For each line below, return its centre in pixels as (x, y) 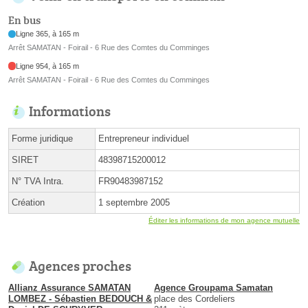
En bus (24, 20)
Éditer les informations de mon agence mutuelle (224, 220)
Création (28, 202)
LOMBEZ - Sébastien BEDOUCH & (80, 298)
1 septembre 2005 (134, 202)
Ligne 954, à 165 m (48, 66)
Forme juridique (42, 138)
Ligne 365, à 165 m (48, 34)
